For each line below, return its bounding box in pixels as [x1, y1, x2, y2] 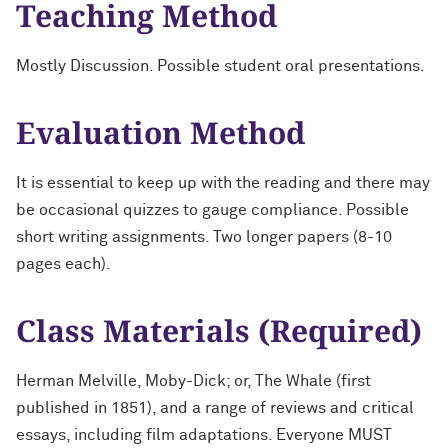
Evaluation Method [16, 112, 305, 153]
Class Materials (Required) [16, 310, 422, 351]
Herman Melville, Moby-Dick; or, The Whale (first [16, 373, 371, 389]
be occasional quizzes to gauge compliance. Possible [16, 202, 409, 218]
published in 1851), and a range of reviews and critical [16, 400, 414, 416]
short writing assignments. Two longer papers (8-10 [16, 229, 392, 245]
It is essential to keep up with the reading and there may [16, 175, 430, 191]
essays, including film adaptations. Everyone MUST [16, 427, 392, 443]
